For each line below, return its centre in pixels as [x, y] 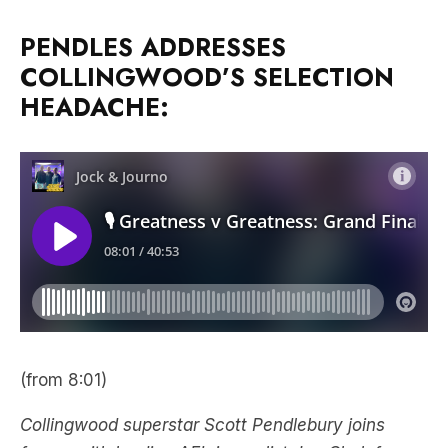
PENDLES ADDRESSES [153, 47]
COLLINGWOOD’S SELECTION [207, 77]
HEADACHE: [94, 107]
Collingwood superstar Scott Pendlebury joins [202, 424]
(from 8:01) [63, 379]
